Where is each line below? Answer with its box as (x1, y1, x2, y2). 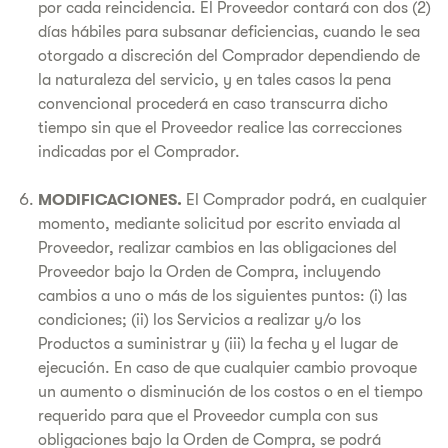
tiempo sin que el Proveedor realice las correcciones (38, 119, 402, 137)
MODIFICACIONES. (38, 191, 182, 209)
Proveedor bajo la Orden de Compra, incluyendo (38, 263, 381, 281)
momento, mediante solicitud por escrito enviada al (38, 215, 401, 233)
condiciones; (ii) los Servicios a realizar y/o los (38, 311, 361, 329)
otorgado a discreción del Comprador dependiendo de (38, 47, 420, 65)
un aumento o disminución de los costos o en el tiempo (38, 383, 423, 401)
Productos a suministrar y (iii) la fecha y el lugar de (38, 335, 398, 353)
